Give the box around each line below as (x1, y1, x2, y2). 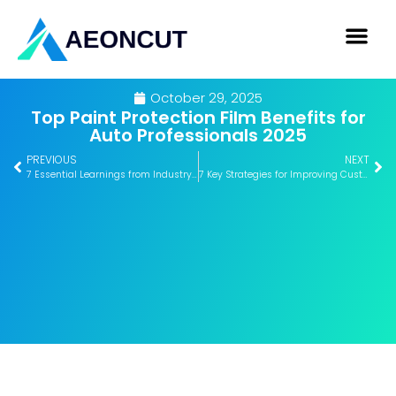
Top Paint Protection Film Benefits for (30, 105, 366, 131)
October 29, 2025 (150, 88, 263, 108)
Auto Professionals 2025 (89, 123, 307, 148)
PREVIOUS (27, 152, 77, 168)
